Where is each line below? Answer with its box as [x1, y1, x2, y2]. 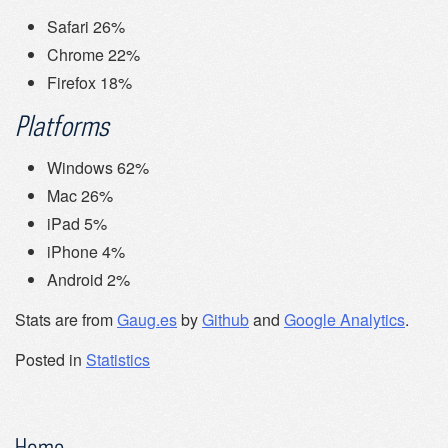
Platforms [15, 109, 109, 143]
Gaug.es [117, 308, 177, 332]
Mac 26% [47, 184, 113, 208]
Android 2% [47, 268, 130, 292]
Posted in [15, 348, 86, 372]
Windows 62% [47, 156, 149, 180]
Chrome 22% [47, 43, 140, 67]
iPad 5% [47, 212, 107, 236]
